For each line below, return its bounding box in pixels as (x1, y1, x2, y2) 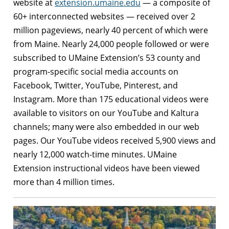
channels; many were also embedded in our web (13, 121, 199, 132)
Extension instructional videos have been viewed (13, 162, 200, 174)
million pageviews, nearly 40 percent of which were (13, 24, 208, 36)
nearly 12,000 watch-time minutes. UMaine (13, 148, 177, 160)
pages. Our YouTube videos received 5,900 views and (13, 134, 216, 146)
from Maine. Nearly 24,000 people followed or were (13, 38, 209, 50)
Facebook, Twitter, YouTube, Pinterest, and (13, 79, 178, 91)
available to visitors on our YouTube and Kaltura (13, 107, 199, 119)
